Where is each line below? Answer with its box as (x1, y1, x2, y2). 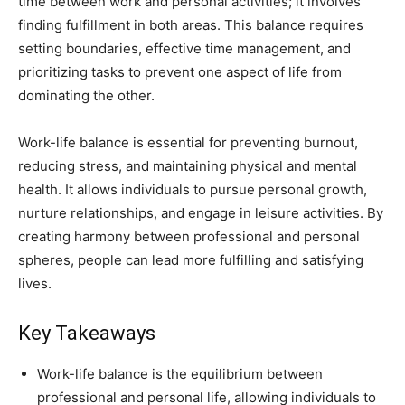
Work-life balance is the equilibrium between (37, 365, 323, 382)
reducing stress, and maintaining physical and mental (18, 157, 357, 174)
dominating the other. (18, 87, 155, 104)
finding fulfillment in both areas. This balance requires (18, 16, 363, 33)
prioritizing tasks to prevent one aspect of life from (18, 63, 342, 80)
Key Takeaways (18, 322, 155, 344)
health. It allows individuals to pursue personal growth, (18, 181, 367, 198)
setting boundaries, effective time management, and (18, 40, 351, 57)
